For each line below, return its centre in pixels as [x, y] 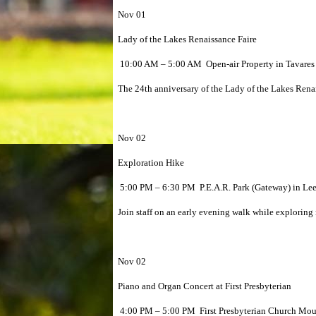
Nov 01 [132, 14]
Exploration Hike [151, 163]
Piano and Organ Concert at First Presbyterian [205, 286]
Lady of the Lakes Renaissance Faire [187, 39]
